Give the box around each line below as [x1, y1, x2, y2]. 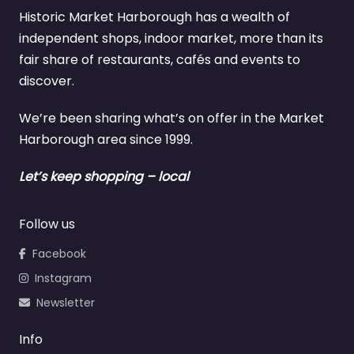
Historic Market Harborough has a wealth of [19, 8, 290, 27]
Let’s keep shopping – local [19, 168, 189, 186]
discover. [19, 72, 74, 91]
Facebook [32, 246, 86, 262]
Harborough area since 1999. [19, 130, 193, 149]
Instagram [35, 270, 92, 287]
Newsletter [36, 295, 95, 311]
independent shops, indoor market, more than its [19, 29, 323, 48]
